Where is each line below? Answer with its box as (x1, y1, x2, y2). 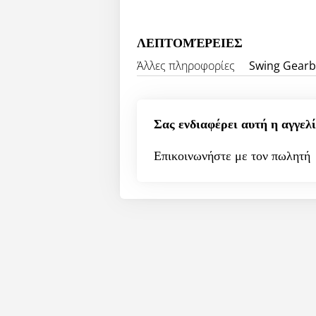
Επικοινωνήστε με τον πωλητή (154, 150, 310, 163)
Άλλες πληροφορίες (137, 58, 235, 73)
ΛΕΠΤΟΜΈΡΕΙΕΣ (137, 37, 243, 50)
